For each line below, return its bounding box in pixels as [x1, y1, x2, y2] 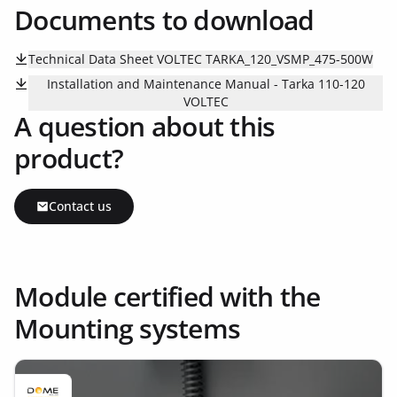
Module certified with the [14, 278, 321, 315]
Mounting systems [14, 310, 240, 347]
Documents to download [14, 2, 315, 39]
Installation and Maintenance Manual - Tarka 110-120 [46, 75, 365, 93]
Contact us [49, 198, 112, 215]
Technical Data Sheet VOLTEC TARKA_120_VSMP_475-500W [28, 51, 373, 68]
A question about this [14, 108, 276, 145]
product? [14, 140, 123, 177]
